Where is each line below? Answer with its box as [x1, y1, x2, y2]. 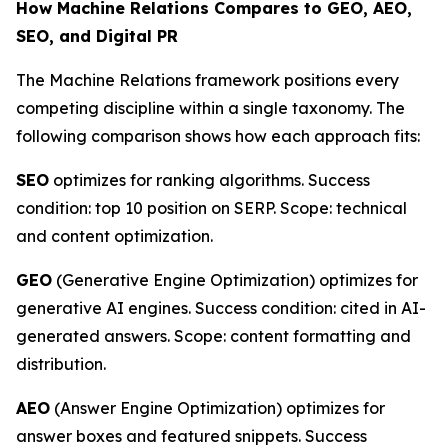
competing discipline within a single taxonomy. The [16, 97, 405, 118]
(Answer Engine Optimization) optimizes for [50, 397, 385, 418]
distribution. [16, 353, 106, 374]
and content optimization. [16, 225, 213, 246]
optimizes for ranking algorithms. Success [49, 169, 370, 190]
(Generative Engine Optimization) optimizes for [52, 269, 418, 290]
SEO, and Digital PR [16, 25, 178, 46]
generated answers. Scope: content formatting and [16, 325, 411, 346]
